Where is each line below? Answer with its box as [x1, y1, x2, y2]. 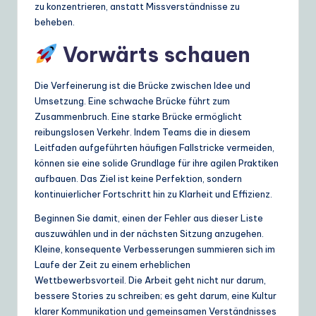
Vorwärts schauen [57, 41, 250, 68]
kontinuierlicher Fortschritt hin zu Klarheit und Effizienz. [35, 188, 272, 200]
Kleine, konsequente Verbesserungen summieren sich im [35, 243, 275, 255]
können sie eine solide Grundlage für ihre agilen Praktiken [35, 157, 279, 169]
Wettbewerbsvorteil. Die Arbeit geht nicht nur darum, [35, 274, 266, 286]
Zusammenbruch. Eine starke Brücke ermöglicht [35, 110, 242, 122]
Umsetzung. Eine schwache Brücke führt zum [35, 95, 230, 107]
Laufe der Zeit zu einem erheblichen [35, 258, 190, 270]
